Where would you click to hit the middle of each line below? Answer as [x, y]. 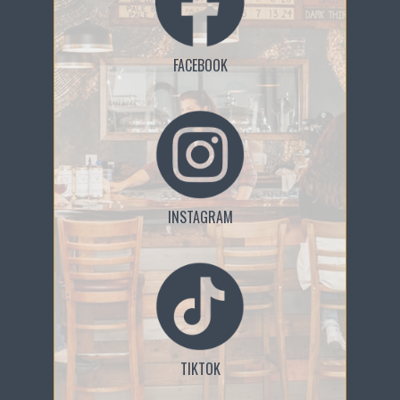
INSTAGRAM [200, 217]
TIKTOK [200, 369]
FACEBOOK [200, 65]
